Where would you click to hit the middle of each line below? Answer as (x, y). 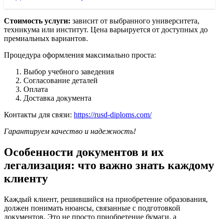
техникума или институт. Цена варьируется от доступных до (106, 30)
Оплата (36, 89)
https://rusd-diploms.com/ (113, 115)
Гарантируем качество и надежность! (70, 131)
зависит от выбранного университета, (135, 21)
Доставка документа (57, 98)
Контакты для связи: (39, 115)
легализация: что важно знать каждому (109, 165)
